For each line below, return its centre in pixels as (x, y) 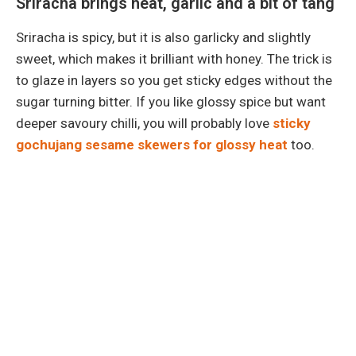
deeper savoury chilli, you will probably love (144, 123)
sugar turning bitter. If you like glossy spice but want (171, 101)
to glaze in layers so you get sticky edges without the (174, 80)
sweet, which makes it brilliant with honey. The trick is (174, 58)
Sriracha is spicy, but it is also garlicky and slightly (163, 37)
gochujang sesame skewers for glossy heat (152, 144)
